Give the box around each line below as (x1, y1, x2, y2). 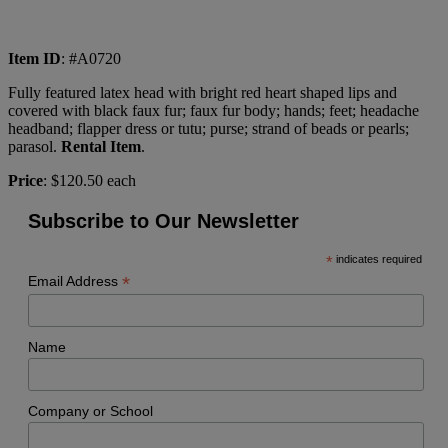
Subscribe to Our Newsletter (28, 209, 299, 232)
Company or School (28, 403, 153, 420)
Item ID (8, 49, 61, 67)
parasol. (8, 137, 57, 155)
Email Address (28, 272, 122, 289)
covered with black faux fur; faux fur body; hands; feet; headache (8, 101, 419, 119)
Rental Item (57, 137, 141, 155)
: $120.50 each (43, 171, 136, 189)
